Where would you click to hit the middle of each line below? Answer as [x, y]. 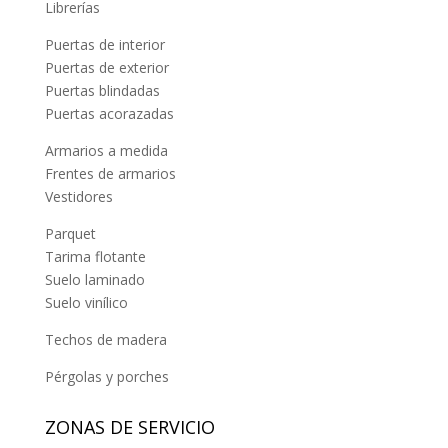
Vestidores [78, 197]
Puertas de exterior [106, 68]
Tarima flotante [95, 257]
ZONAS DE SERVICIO [129, 427]
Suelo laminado [94, 280]
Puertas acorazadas [109, 114]
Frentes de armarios [110, 174]
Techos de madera [105, 340]
